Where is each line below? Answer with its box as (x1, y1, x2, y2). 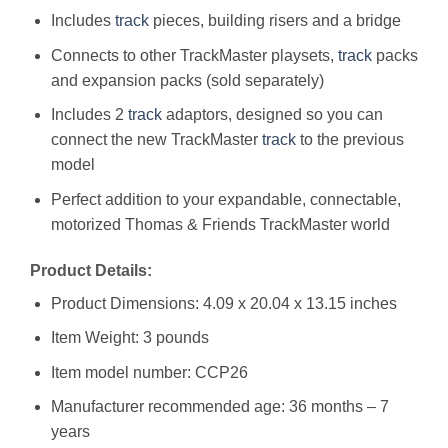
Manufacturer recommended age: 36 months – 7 (50, 398, 389, 416)
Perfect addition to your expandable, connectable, (50, 190, 401, 208)
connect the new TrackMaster (50, 131, 262, 149)
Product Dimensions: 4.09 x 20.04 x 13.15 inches (50, 294, 397, 312)
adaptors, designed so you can (161, 106, 383, 124)
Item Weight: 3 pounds (50, 329, 209, 347)
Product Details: (30, 261, 152, 279)
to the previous (295, 131, 404, 149)
